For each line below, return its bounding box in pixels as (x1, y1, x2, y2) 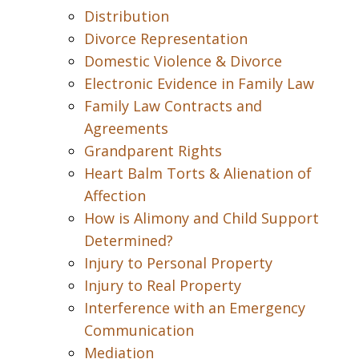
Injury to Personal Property (84, 253, 272, 272)
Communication (84, 321, 194, 340)
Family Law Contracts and (84, 96, 262, 115)
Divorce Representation (84, 29, 248, 48)
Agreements (84, 119, 168, 138)
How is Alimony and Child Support (84, 208, 319, 228)
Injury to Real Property (84, 276, 241, 295)
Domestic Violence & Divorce (84, 51, 282, 71)
